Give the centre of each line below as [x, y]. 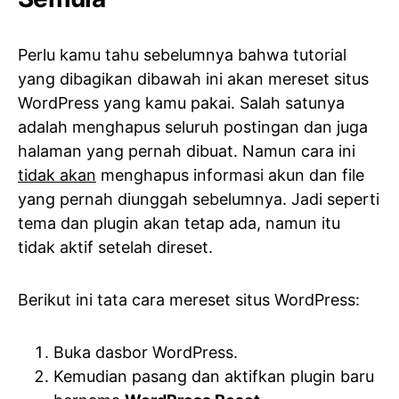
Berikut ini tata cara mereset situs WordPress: [189, 300]
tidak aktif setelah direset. [115, 247]
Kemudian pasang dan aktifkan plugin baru [214, 376]
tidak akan [57, 175]
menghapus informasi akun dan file [230, 175]
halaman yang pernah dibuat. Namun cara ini [187, 151]
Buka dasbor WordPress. [146, 352]
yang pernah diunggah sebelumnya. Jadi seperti [199, 199]
